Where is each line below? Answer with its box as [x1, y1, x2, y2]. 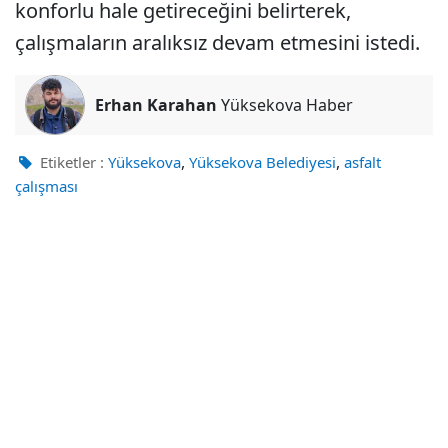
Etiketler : [36, 151, 104, 172]
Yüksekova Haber [217, 93, 353, 116]
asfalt [344, 151, 381, 172]
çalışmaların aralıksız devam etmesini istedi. [15, 28, 420, 56]
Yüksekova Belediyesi [189, 151, 336, 172]
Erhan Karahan [95, 93, 217, 116]
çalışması [15, 175, 78, 196]
